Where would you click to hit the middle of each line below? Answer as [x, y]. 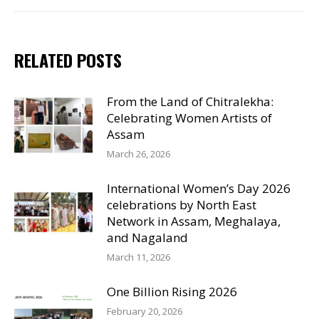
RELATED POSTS [68, 60]
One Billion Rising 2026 [172, 292]
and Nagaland [147, 238]
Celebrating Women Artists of [189, 118]
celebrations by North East [182, 205]
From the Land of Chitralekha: [190, 102]
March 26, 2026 [138, 154]
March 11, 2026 [138, 257]
